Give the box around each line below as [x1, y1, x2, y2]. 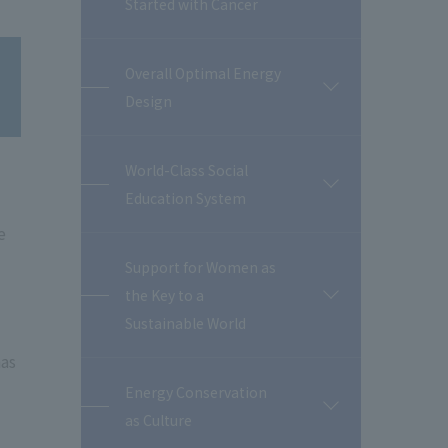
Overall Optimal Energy [125, 63, 281, 83]
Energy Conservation [125, 382, 267, 402]
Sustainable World [125, 313, 246, 333]
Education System [125, 188, 246, 208]
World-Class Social [125, 160, 248, 180]
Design [125, 91, 172, 111]
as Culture [125, 410, 192, 430]
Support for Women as [125, 257, 276, 277]
